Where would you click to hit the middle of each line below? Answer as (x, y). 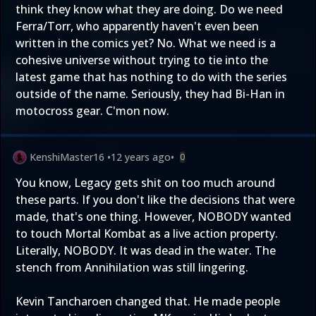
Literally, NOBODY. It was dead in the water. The (146, 250)
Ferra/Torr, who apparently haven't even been (137, 26)
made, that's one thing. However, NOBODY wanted (153, 217)
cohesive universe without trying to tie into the (142, 60)
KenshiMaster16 (67, 157)
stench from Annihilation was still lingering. (132, 267)
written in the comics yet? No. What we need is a (146, 43)
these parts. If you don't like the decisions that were (155, 200)
